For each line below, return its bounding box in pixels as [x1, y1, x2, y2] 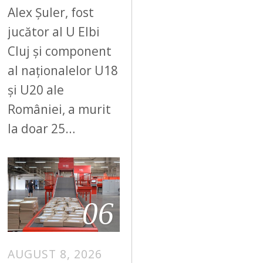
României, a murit [8, 100, 112, 117]
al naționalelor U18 [8, 62, 119, 79]
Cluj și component [8, 42, 112, 59]
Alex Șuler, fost [8, 4, 95, 21]
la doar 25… [8, 120, 76, 137]
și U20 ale [8, 81, 65, 98]
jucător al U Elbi [8, 23, 100, 40]
